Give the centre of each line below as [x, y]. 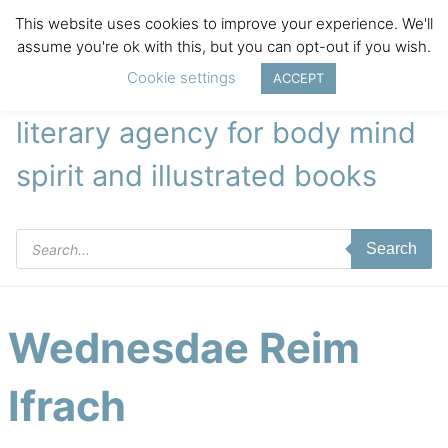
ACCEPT [298, 77]
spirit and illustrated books [196, 175]
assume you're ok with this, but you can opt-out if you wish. [224, 46]
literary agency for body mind [216, 132]
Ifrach [67, 406]
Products [49, 242]
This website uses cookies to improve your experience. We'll [224, 23]
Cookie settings [181, 77]
